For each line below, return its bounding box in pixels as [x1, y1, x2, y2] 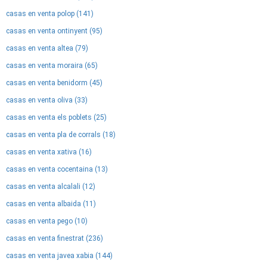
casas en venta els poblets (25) [6, 113, 107, 122]
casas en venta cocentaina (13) [6, 165, 108, 173]
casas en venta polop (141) [6, 10, 94, 18]
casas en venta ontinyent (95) [6, 27, 103, 35]
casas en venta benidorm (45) [6, 79, 103, 87]
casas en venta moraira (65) [6, 61, 98, 70]
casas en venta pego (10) [6, 217, 88, 225]
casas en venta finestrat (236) [6, 234, 103, 243]
